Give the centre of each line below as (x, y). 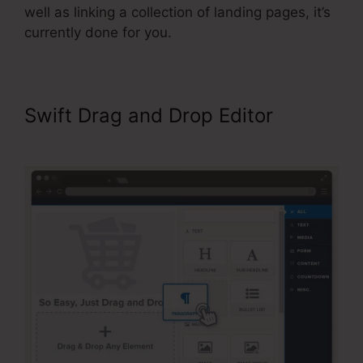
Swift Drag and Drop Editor (149, 116)
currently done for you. (100, 33)
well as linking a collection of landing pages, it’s (177, 13)
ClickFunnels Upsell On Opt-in (162, 139)
